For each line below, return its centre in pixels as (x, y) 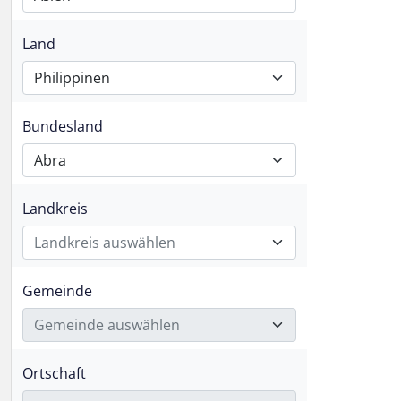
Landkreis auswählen (105, 243)
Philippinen (72, 78)
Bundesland (63, 126)
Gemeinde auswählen (107, 325)
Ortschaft (54, 373)
